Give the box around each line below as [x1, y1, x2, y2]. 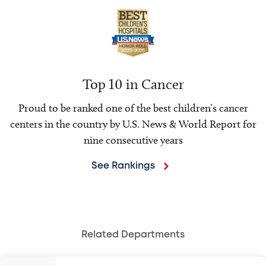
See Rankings [91, 161, 155, 171]
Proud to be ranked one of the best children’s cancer [18, 102, 248, 115]
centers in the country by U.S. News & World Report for [9, 118, 256, 131]
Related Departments [81, 230, 185, 240]
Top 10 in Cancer [82, 75, 184, 93]
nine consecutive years [83, 134, 183, 147]
